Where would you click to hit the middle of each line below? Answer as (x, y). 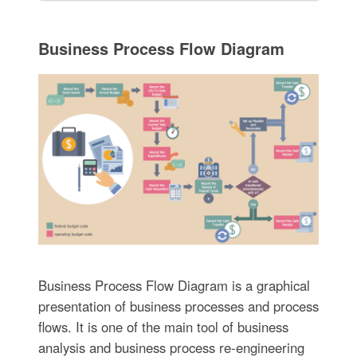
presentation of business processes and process (178, 306)
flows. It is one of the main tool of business (163, 326)
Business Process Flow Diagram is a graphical (174, 285)
